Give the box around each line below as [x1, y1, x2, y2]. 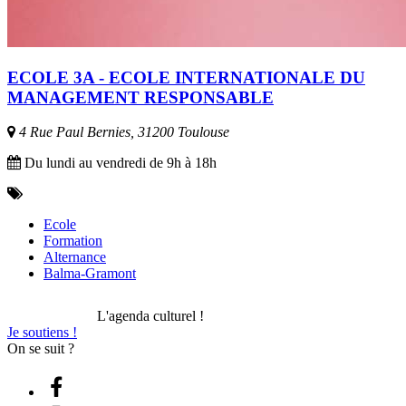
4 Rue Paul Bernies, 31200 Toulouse [15, 124, 229, 140]
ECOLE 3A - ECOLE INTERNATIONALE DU [7, 67, 365, 87]
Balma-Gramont [43, 266, 136, 282]
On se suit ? [7, 341, 74, 357]
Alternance [43, 249, 106, 266]
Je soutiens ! [7, 324, 77, 341]
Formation [43, 233, 102, 249]
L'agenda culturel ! [97, 308, 204, 324]
